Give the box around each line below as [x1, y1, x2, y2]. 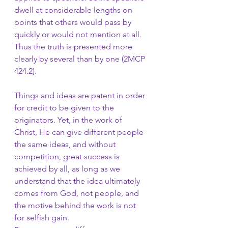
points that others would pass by [14, 17, 133, 27]
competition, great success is [14, 152, 122, 161]
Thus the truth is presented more [14, 42, 134, 51]
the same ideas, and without [14, 139, 118, 149]
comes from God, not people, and [14, 188, 141, 198]
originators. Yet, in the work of [14, 115, 124, 125]
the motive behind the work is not [14, 201, 138, 210]
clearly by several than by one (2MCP [14, 54, 147, 64]
